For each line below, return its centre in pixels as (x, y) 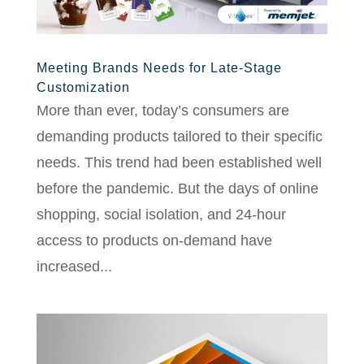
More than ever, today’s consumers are (162, 110)
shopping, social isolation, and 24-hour (161, 214)
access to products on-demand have (154, 240)
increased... (74, 266)
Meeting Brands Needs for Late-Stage (159, 67)
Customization (83, 87)
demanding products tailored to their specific (179, 136)
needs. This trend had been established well (179, 162)
